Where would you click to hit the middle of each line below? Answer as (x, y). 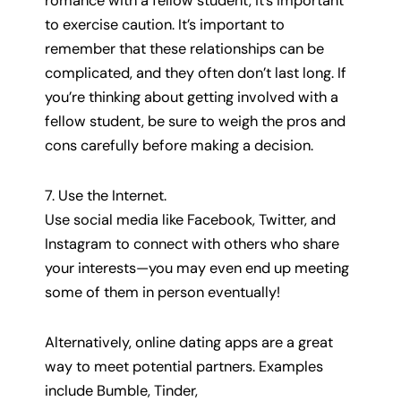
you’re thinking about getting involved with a (192, 98)
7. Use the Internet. (106, 196)
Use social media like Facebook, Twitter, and (190, 220)
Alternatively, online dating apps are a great (189, 342)
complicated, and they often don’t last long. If (196, 73)
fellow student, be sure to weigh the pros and (195, 122)
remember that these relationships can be (184, 49)
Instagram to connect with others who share (192, 244)
